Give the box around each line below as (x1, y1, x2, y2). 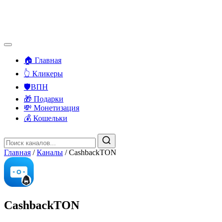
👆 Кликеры (24, 69, 63, 78)
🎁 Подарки (24, 95, 63, 103)
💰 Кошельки (24, 114, 67, 122)
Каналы (37, 148, 63, 157)
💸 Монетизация (24, 104, 79, 112)
